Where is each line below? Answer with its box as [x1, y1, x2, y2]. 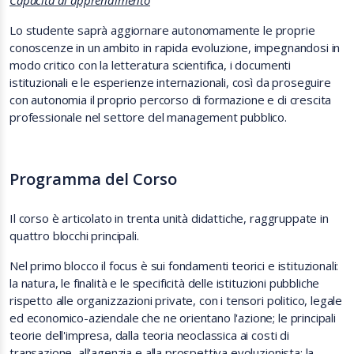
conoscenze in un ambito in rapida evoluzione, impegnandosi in [9, 40, 341, 55]
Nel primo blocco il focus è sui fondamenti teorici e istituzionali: [9, 258, 339, 273]
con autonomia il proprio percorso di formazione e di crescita [9, 92, 332, 107]
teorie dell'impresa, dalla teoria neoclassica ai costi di [9, 327, 289, 343]
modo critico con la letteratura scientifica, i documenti [9, 57, 292, 73]
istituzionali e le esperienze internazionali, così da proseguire [9, 74, 331, 90]
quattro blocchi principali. [9, 228, 139, 243]
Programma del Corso [9, 168, 177, 190]
